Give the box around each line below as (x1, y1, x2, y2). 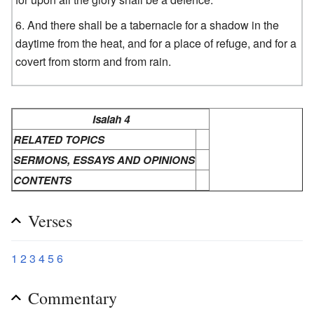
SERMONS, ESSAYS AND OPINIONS (13, 151, 195, 168)
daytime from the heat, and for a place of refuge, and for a (15, 34, 297, 51)
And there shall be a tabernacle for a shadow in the (27, 16, 280, 33)
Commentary (28, 286, 117, 309)
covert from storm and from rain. (15, 53, 172, 69)
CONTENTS (13, 172, 71, 188)
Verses (28, 209, 72, 232)
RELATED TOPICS (13, 131, 104, 147)
